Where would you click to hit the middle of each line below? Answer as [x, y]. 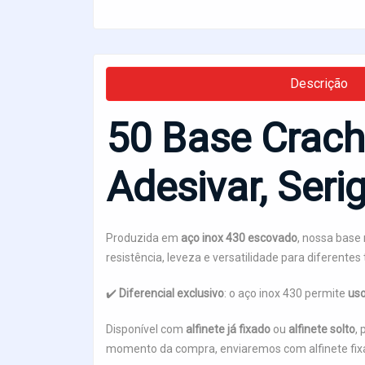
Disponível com [146, 330]
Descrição [319, 84]
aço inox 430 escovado [239, 238]
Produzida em [143, 238]
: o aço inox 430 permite [286, 294]
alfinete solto [322, 330]
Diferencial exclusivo [172, 294]
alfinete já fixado [228, 330]
